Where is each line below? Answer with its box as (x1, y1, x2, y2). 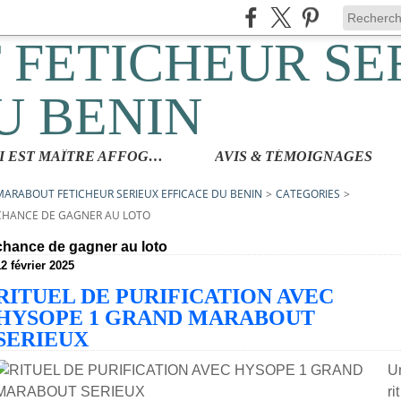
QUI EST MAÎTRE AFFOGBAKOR (148, 149, 163, 164)
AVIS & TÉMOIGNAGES (215, 149, 372, 164)
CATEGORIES (276, 186, 340, 201)
